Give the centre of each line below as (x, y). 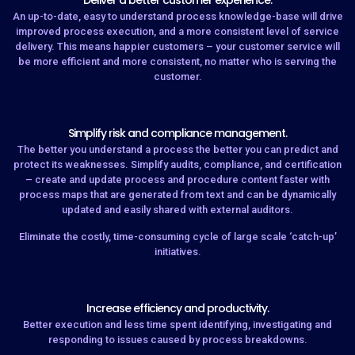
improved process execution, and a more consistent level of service (177, 32)
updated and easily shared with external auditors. (177, 210)
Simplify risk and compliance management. (177, 134)
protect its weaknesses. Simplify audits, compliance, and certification (177, 165)
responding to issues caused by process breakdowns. (177, 340)
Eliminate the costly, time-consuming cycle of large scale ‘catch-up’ (177, 237)
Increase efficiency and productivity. (177, 309)
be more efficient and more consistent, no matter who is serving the (177, 62)
